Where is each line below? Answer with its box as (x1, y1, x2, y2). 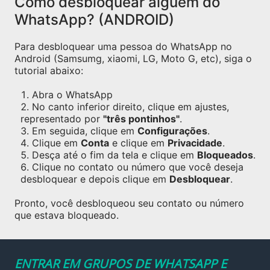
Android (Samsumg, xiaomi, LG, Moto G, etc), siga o (14, 52, 252, 64)
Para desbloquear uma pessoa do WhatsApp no (14, 40, 232, 52)
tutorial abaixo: (14, 64, 83, 77)
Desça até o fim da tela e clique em (32, 149, 197, 161)
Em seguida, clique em (32, 125, 137, 137)
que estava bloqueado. (14, 209, 119, 221)
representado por (20, 113, 103, 125)
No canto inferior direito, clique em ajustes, (32, 101, 229, 113)
